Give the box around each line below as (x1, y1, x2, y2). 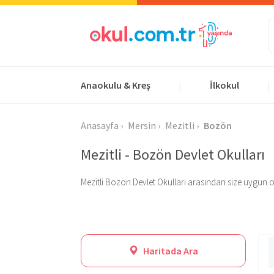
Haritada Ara (141, 245, 198, 257)
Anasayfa (81, 119, 119, 131)
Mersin (128, 119, 156, 131)
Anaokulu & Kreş (81, 79, 150, 91)
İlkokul (210, 79, 239, 91)
